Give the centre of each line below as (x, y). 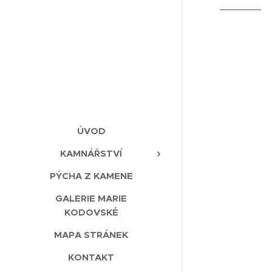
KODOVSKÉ (91, 212)
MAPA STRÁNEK (91, 235)
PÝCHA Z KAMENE (91, 176)
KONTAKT (91, 257)
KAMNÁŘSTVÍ (91, 154)
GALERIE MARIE (91, 199)
